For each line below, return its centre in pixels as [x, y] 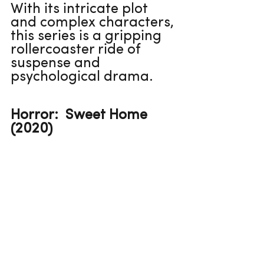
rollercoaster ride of [77, 50]
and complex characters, [94, 23]
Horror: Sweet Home [81, 115]
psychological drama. [82, 77]
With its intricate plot [81, 9]
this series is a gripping [88, 36]
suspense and [57, 63]
